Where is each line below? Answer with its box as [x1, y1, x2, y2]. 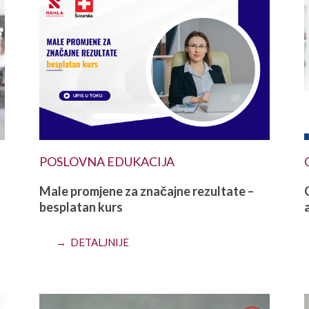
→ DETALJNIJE [56, 235, 130, 248]
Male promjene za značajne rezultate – [39, 183, 255, 199]
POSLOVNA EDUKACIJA [39, 153, 175, 169]
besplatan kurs [39, 199, 123, 215]
